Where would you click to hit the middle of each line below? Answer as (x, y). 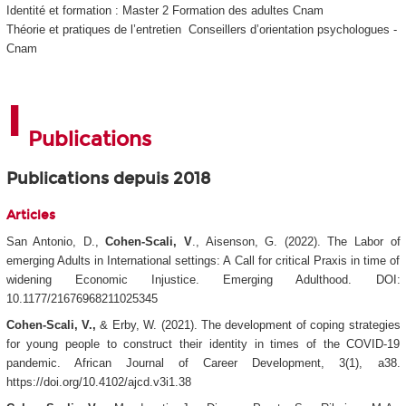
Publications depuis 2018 (115, 179)
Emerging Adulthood (286, 280)
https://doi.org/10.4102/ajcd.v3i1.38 (98, 382)
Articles (30, 216)
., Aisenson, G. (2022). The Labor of (296, 242)
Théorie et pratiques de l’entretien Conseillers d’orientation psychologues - (201, 30)
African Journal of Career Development (198, 363)
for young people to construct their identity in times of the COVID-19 (203, 344)
